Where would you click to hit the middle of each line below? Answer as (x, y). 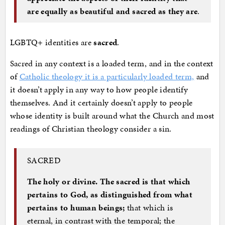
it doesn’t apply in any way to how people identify (99, 90)
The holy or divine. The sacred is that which (109, 181)
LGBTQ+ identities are (52, 42)
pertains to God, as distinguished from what (110, 194)
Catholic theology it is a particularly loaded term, (107, 77)
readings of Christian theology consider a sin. (91, 129)
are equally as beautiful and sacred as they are (113, 11)
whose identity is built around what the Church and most (112, 116)
